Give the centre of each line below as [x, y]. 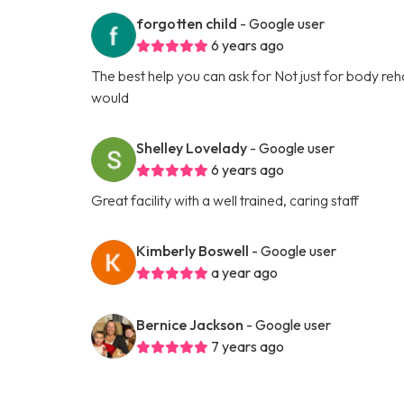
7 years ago [248, 346]
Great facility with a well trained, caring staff [225, 200]
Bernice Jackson [190, 324]
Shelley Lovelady [192, 147]
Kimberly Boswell [193, 250]
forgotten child [187, 23]
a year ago [245, 272]
